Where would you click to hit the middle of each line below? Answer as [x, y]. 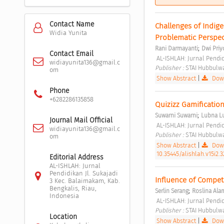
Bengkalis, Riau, [73, 188]
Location [63, 216]
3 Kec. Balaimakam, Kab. [84, 180]
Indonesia [64, 195]
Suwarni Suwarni [176, 115]
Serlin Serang [171, 191]
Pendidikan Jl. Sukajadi [83, 173]
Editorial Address [76, 157]
